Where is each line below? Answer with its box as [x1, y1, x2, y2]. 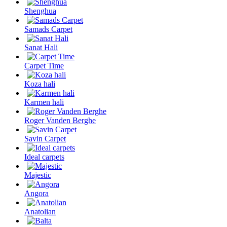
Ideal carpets [24, 152, 64, 161]
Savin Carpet [24, 134, 66, 143]
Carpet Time [24, 61, 64, 70]
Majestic [24, 170, 51, 179]
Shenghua [24, 6, 56, 15]
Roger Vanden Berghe [24, 116, 96, 125]
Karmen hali [24, 97, 64, 106]
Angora [24, 188, 49, 198]
